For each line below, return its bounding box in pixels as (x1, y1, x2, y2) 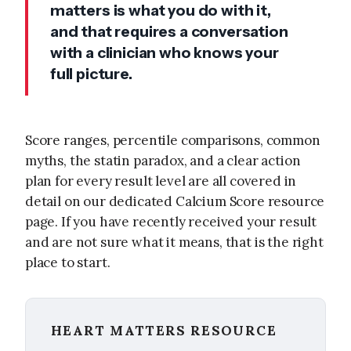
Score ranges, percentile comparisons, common (25, 131, 320, 149)
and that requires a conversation (50, 22, 288, 42)
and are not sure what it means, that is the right (25, 233, 324, 251)
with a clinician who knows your (50, 43, 279, 63)
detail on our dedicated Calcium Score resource (25, 192, 325, 210)
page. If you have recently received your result (25, 212, 317, 230)
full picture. (50, 64, 132, 84)
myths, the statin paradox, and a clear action (25, 151, 301, 169)
